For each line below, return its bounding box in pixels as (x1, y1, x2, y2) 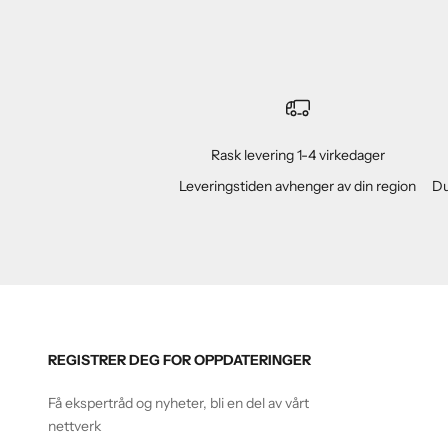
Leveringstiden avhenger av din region (179, 177, 417, 196)
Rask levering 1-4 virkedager (210, 146, 385, 165)
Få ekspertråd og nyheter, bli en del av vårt (48, 394, 309, 413)
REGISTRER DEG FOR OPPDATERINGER (48, 351, 311, 370)
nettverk (48, 417, 101, 436)
